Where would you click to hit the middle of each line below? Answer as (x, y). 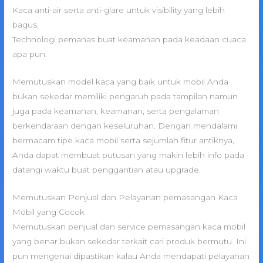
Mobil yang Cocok (49, 212)
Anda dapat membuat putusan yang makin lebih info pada (129, 155)
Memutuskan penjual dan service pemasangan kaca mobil (129, 226)
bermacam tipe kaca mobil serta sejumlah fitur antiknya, (124, 140)
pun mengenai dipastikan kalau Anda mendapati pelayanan (131, 256)
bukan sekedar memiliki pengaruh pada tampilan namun (125, 96)
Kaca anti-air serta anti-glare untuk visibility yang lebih (119, 10)
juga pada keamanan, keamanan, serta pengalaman (116, 111)
